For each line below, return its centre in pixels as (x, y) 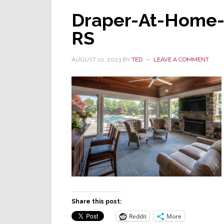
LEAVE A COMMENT (181, 59)
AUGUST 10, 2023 (96, 59)
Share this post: (96, 201)
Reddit (138, 216)
